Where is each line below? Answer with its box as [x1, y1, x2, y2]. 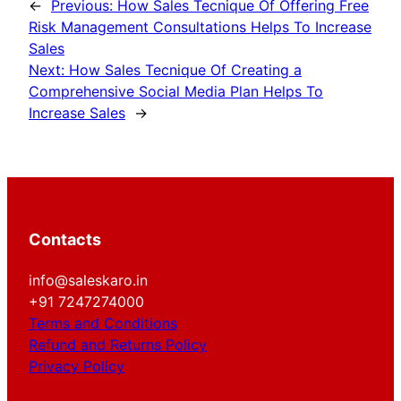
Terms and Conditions [29, 314, 177, 333]
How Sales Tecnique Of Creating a [69, 61, 302, 80]
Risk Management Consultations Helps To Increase [29, 18, 371, 37]
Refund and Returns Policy [29, 336, 207, 354]
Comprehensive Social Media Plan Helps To [29, 82, 323, 101]
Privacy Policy [29, 357, 124, 376]
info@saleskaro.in [29, 271, 148, 290]
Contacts [29, 230, 101, 250]
